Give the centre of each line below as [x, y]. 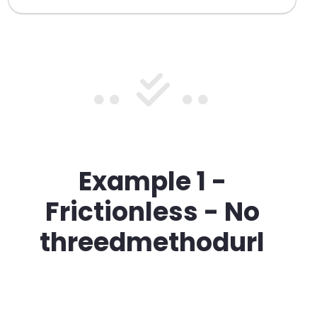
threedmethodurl [152, 243]
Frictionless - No [152, 212]
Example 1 [142, 182]
